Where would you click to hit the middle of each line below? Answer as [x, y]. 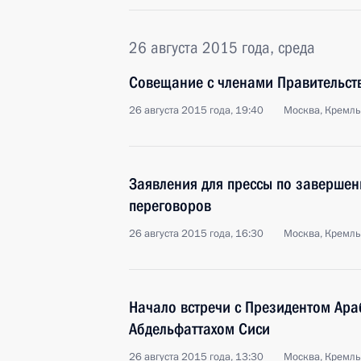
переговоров [170, 205]
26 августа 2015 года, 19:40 [196, 110]
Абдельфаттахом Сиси [199, 329]
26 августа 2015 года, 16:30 [196, 234]
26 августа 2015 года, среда [222, 48]
